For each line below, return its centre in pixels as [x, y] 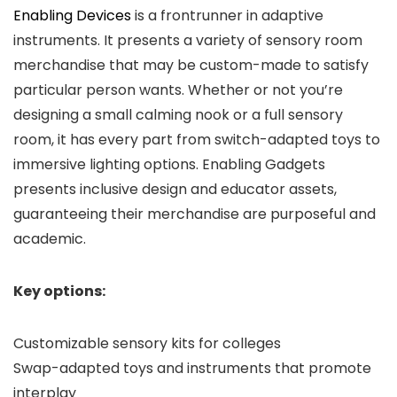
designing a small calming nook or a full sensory [178, 115]
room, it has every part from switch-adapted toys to [197, 140]
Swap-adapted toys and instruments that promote [192, 368]
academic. [51, 239]
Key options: [61, 291]
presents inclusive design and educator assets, [175, 189]
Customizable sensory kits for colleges [149, 343]
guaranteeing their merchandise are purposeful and [195, 214]
